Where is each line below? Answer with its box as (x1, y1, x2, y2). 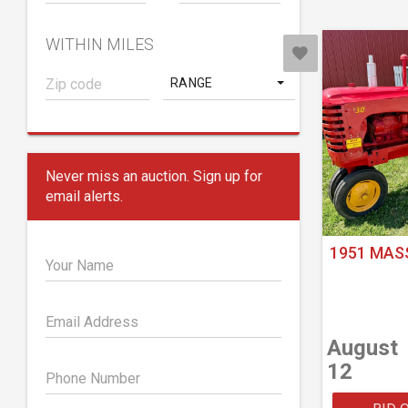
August (326, 335, 398, 362)
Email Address (46, 313, 138, 331)
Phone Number (46, 370, 140, 387)
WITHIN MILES (46, 35, 154, 54)
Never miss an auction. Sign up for (46, 168, 262, 185)
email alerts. (46, 188, 123, 205)
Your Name (46, 257, 114, 274)
